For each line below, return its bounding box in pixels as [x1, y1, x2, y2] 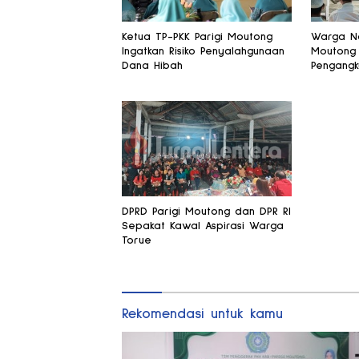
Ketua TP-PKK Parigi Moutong [122, 31, 272, 43]
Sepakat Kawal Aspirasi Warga [122, 220, 284, 232]
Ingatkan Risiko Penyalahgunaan [122, 46, 284, 58]
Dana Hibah [122, 60, 183, 72]
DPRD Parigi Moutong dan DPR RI [122, 206, 291, 218]
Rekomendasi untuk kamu [122, 307, 283, 322]
